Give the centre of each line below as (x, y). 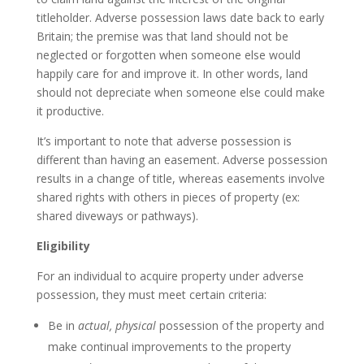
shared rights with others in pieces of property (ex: (168, 197)
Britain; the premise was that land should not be (162, 36)
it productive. (70, 110)
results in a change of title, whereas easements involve (180, 178)
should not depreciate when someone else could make (180, 92)
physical (137, 325)
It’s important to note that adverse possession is (164, 141)
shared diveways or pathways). (117, 215)
